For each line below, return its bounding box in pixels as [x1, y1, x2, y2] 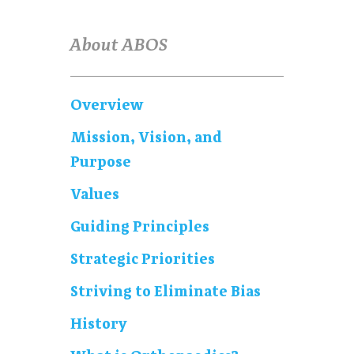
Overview [70, 96, 143, 114]
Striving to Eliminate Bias [70, 282, 261, 300]
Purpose [70, 153, 131, 171]
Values [70, 185, 119, 203]
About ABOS [70, 34, 169, 55]
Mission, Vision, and [70, 128, 222, 146]
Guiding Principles [70, 217, 209, 235]
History [70, 314, 127, 333]
